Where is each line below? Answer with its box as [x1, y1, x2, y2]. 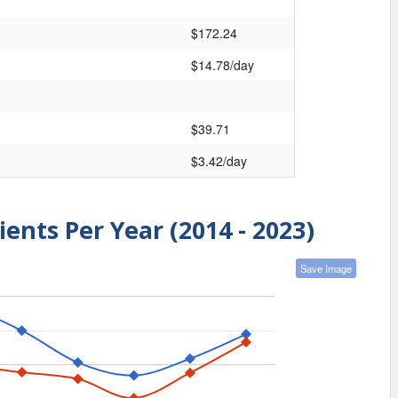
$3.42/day [191, 151, 247, 170]
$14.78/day [191, 55, 254, 74]
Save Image [300, 261, 352, 276]
